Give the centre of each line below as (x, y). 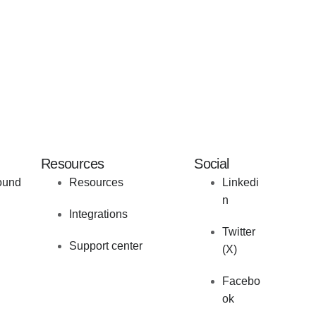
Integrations (98, 214)
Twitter (239, 232)
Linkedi (241, 183)
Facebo (242, 281)
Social (212, 164)
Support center (105, 246)
